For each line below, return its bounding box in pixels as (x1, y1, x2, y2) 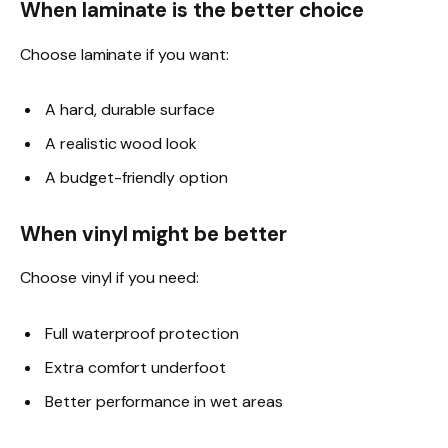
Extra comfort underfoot (45, 356, 226, 378)
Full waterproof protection (45, 322, 239, 344)
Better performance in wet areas (45, 390, 283, 412)
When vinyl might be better (20, 221, 287, 248)
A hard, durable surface (45, 98, 215, 120)
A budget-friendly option (45, 166, 228, 188)
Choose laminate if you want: (20, 43, 229, 65)
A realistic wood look (45, 132, 197, 154)
